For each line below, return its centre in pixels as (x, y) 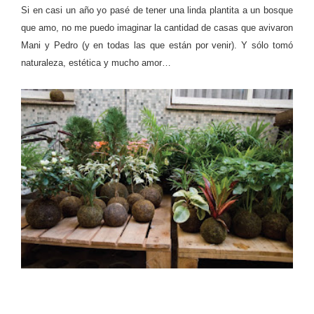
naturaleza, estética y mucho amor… (96, 63)
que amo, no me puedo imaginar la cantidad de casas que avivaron (157, 28)
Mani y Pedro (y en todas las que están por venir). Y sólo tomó (157, 46)
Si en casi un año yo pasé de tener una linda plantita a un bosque (157, 11)
